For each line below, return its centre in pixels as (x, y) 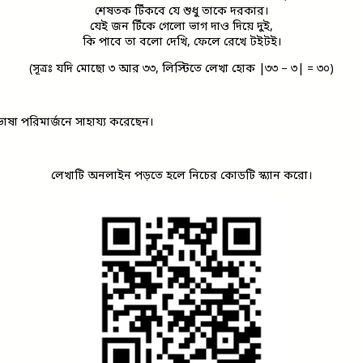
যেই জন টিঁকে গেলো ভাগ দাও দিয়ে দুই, (181, 27)
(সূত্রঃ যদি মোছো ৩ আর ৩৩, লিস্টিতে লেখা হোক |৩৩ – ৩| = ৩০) (181, 69)
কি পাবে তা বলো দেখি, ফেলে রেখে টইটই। (181, 42)
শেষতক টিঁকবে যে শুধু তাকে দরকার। (181, 11)
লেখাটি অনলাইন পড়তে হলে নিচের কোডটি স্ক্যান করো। (181, 176)
